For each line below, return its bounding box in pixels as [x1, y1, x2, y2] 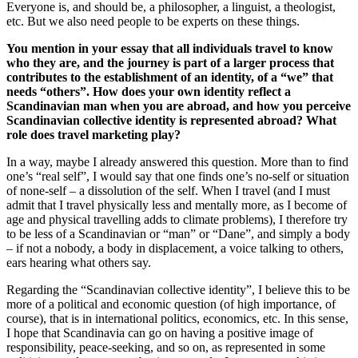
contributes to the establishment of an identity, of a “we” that [6, 70, 333, 84]
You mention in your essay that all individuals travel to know [6, 41, 333, 55]
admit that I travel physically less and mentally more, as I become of [6, 197, 347, 212]
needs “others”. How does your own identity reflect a [6, 84, 291, 98]
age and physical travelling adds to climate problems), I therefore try [6, 212, 348, 226]
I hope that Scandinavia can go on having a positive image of [6, 325, 313, 340]
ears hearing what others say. [6, 255, 154, 269]
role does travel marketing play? [6, 127, 181, 141]
